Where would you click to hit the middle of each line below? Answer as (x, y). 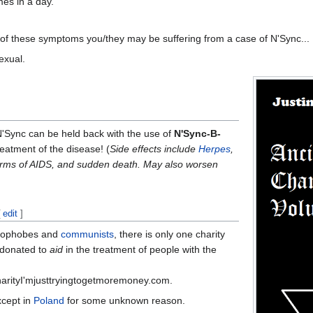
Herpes (214, 148)
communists (87, 234)
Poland (49, 300)
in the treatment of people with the (140, 249)
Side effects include (154, 148)
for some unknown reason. (125, 300)
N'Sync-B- (197, 133)
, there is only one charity (169, 234)
